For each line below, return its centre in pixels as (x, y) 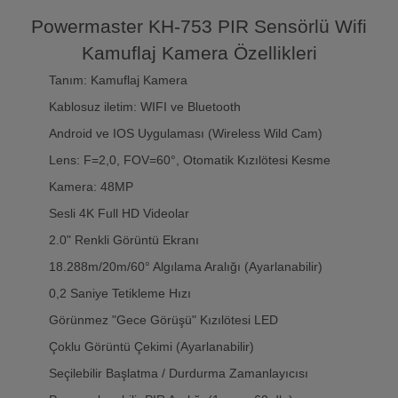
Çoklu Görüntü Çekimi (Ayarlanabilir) (151, 347)
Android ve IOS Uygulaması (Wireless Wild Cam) (186, 134)
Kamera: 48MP (91, 187)
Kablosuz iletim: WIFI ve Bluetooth (145, 107)
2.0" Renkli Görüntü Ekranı (124, 240)
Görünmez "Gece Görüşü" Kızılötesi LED (163, 320)
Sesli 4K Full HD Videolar (119, 214)
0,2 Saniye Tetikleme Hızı (120, 294)
